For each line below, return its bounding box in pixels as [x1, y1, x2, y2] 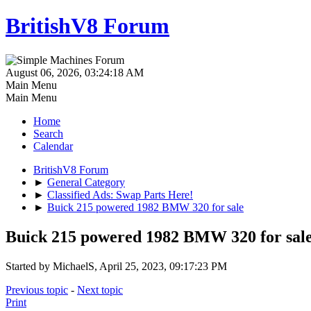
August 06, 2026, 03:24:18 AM [6, 66, 144, 78]
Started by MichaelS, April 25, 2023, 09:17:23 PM [6, 260, 227, 272]
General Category [47, 176, 125, 188]
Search [33, 127, 63, 140]
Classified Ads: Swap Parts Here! [47, 188, 193, 201]
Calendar [33, 140, 73, 152]
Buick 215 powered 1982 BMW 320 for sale [47, 201, 244, 213]
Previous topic [6, 283, 68, 296]
